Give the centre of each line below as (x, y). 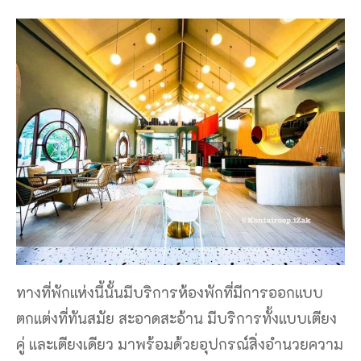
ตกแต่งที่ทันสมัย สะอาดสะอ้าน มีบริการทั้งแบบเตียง (176, 318)
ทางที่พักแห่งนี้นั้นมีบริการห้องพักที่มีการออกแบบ (170, 292)
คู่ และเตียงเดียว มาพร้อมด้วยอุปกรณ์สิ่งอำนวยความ (180, 344)
